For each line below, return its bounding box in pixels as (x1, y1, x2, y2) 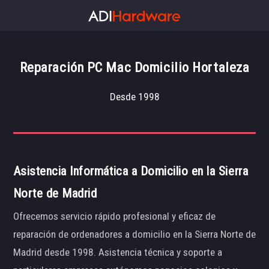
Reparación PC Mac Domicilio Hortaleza (19, 59, 250, 76)
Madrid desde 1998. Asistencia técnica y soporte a (13, 246, 222, 259)
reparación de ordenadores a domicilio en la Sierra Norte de (13, 228, 256, 241)
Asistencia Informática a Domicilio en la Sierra (13, 163, 249, 178)
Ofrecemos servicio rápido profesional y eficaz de (13, 210, 216, 223)
